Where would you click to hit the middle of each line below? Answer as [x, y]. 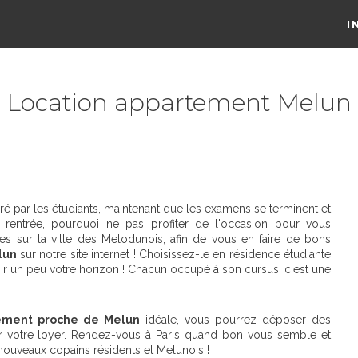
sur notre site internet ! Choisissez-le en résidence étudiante [173, 254]
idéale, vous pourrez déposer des [235, 320]
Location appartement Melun [179, 103]
